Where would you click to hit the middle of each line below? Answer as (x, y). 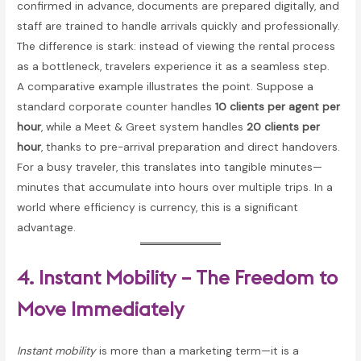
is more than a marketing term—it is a (198, 350)
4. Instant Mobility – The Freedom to (178, 277)
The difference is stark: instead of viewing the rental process (176, 46)
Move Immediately (101, 308)
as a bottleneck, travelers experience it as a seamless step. (174, 66)
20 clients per (284, 126)
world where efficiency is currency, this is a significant (158, 207)
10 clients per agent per (278, 106)
